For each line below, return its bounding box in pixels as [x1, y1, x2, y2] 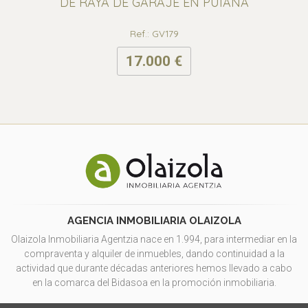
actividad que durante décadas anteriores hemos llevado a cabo [16, 263, 292, 274]
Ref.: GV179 [129, 27, 179, 39]
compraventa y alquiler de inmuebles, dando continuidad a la [23, 248, 285, 259]
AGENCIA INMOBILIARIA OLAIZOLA [67, 214, 241, 227]
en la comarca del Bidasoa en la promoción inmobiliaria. [32, 277, 276, 288]
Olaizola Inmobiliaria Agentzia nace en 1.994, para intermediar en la [11, 234, 297, 245]
